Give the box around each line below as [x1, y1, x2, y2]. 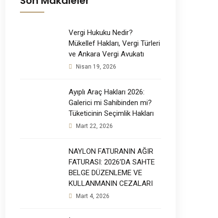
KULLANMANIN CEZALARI [69, 179, 153, 188]
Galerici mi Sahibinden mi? [69, 98, 152, 107]
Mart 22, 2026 [74, 122, 113, 129]
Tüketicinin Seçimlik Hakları [69, 109, 154, 118]
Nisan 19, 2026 [74, 63, 116, 70]
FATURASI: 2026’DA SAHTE [69, 157, 155, 166]
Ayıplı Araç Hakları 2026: [69, 87, 145, 96]
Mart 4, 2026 [74, 192, 109, 200]
